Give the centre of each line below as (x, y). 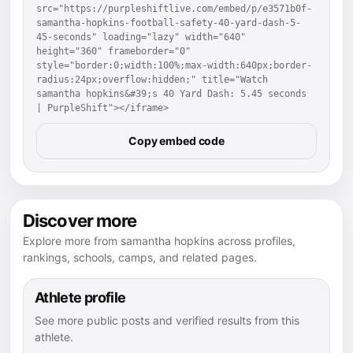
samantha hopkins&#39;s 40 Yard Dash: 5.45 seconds (171, 93)
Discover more (80, 220)
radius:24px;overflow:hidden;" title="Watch (152, 79)
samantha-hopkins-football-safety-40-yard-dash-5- (169, 22)
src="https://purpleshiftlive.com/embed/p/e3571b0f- (174, 8)
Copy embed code (176, 140)
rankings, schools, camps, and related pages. (140, 257)
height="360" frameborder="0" (113, 51)
